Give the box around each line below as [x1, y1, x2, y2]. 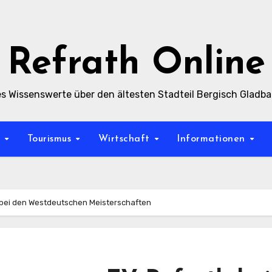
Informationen [177, 134, 249, 144]
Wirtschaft [98, 134, 154, 144]
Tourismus [27, 134, 75, 144]
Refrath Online [7, 46, 265, 83]
